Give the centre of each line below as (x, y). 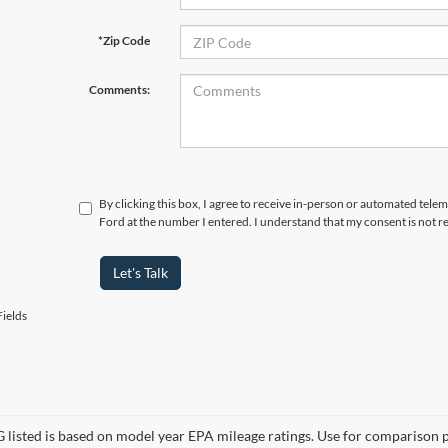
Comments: (119, 90)
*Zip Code (123, 41)
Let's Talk (140, 273)
